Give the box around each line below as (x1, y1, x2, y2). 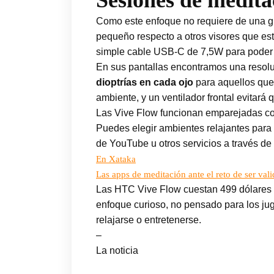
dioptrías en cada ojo (96, 77, 193, 88)
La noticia (96, 245, 138, 256)
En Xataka (96, 154, 136, 165)
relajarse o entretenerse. (96, 215, 201, 226)
